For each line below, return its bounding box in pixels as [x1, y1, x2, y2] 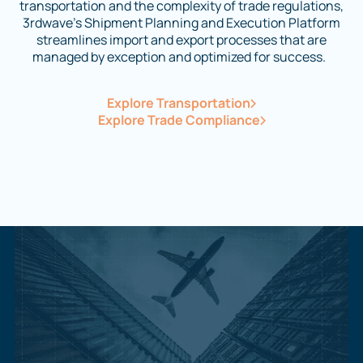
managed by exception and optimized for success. [32, 48, 331, 66]
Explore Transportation [107, 94, 250, 112]
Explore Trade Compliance [97, 111, 260, 129]
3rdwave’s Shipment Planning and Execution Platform [23, 14, 340, 32]
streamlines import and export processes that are [36, 31, 327, 49]
